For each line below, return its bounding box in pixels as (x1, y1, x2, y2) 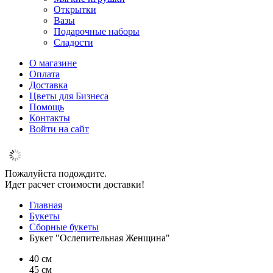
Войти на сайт (29, 124, 89, 134)
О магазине (29, 58, 77, 68)
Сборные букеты (29, 222, 99, 232)
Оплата (29, 69, 60, 79)
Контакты (29, 113, 70, 123)
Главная (29, 200, 62, 210)
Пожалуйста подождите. (5, 168, 107, 179)
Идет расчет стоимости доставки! (5, 179, 144, 190)
